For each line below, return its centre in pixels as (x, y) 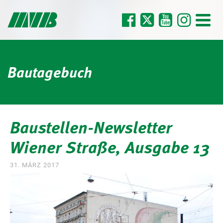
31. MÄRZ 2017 (35, 165)
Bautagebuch (50, 72)
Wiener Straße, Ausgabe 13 (110, 147)
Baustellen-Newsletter (91, 127)
